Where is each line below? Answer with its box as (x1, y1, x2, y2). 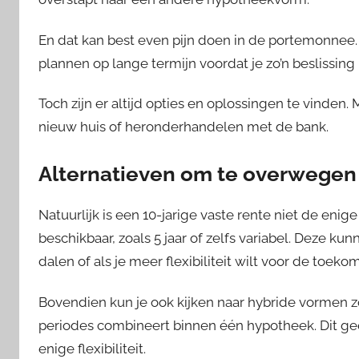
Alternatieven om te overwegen (38, 161, 357, 186)
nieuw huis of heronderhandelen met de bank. (38, 118, 329, 135)
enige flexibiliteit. (38, 340, 146, 357)
